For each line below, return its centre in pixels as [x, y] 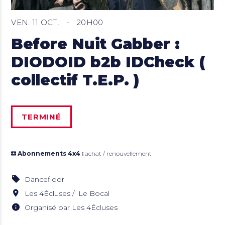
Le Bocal [94, 194]
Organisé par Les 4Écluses [71, 208]
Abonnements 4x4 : [51, 154]
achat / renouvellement [118, 154]
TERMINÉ [41, 117]
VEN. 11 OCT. [36, 23]
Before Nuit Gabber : [96, 44]
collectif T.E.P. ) [75, 80]
